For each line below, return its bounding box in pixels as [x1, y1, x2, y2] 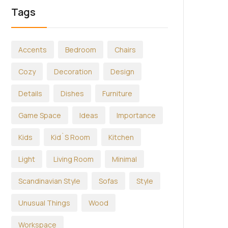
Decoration [54, 67, 92, 76]
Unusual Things [18, 198, 70, 208]
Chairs [115, 45, 136, 54]
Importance [117, 110, 156, 120]
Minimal [112, 154, 137, 164]
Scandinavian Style [18, 176, 80, 186]
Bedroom [65, 45, 96, 54]
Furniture [102, 89, 132, 98]
